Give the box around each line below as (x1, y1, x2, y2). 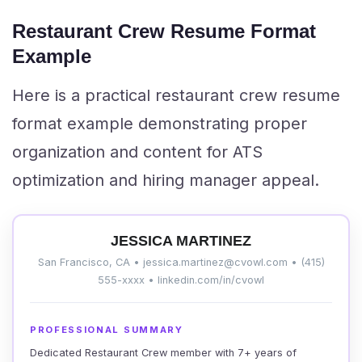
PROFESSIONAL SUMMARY (30, 324, 183, 335)
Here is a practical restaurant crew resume (12, 86, 340, 105)
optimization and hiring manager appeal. (12, 170, 319, 190)
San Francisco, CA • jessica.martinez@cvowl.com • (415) (37, 256, 325, 268)
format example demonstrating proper (12, 114, 307, 133)
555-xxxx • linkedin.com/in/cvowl (98, 274, 264, 286)
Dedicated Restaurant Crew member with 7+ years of (30, 347, 297, 359)
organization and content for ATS (12, 142, 263, 162)
